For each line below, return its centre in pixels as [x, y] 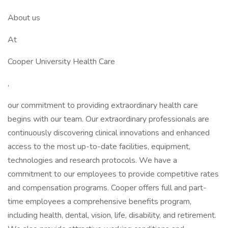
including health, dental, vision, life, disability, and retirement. [112, 215]
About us [24, 18]
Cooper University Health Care [61, 62]
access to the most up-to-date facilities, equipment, [99, 147]
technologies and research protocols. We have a [92, 160]
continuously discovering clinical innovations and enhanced [109, 133]
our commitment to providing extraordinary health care [103, 105]
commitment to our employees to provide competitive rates [113, 174]
